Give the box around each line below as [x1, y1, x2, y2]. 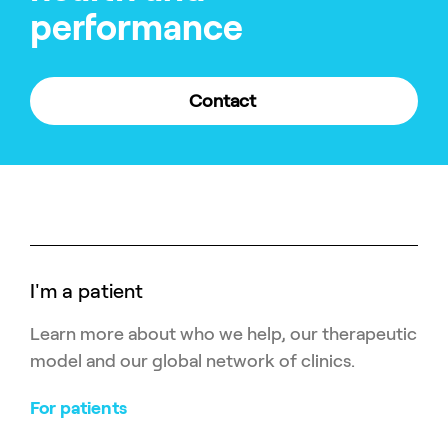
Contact [188, 90, 256, 111]
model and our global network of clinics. [30, 350, 355, 371]
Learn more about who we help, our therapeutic [30, 323, 417, 344]
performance [30, 7, 243, 47]
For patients [30, 397, 127, 418]
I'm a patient [30, 279, 143, 302]
